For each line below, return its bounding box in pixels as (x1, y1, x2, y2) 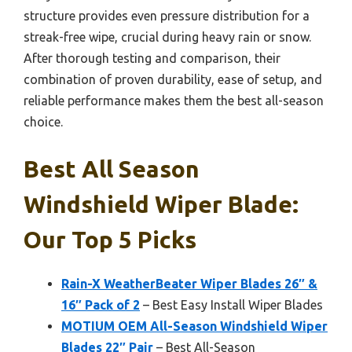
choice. (24, 114, 63, 129)
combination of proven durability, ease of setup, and (24, 71, 322, 86)
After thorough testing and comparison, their (24, 50, 280, 65)
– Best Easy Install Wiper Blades (140, 297, 323, 312)
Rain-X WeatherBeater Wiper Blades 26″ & (61, 276, 317, 291)
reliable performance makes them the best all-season (24, 93, 324, 108)
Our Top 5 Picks (24, 225, 196, 253)
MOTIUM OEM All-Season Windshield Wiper (61, 318, 328, 333)
